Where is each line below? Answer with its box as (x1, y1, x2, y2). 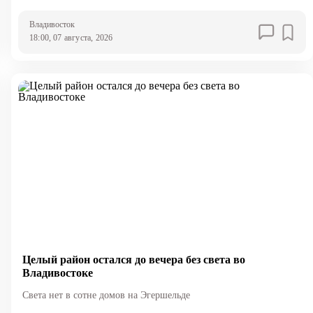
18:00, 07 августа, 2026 (29, 33, 113, 43)
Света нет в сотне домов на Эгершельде (22, 289, 190, 300)
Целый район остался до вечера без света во (22, 253, 245, 265)
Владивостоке (22, 266, 93, 279)
